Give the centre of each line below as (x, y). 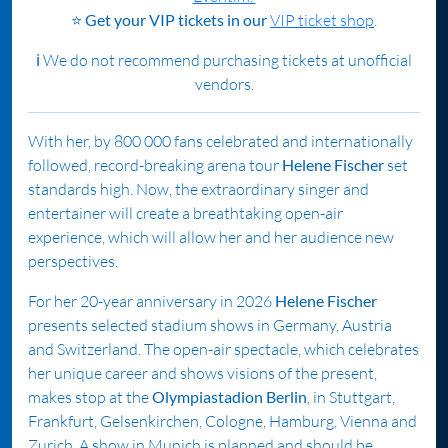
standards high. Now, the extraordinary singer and (198, 189)
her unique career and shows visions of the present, (202, 373)
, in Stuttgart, (351, 397)
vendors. (224, 84)
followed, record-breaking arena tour (155, 165)
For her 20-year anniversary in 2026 (151, 301)
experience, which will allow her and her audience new (211, 237)
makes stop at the (90, 397)
